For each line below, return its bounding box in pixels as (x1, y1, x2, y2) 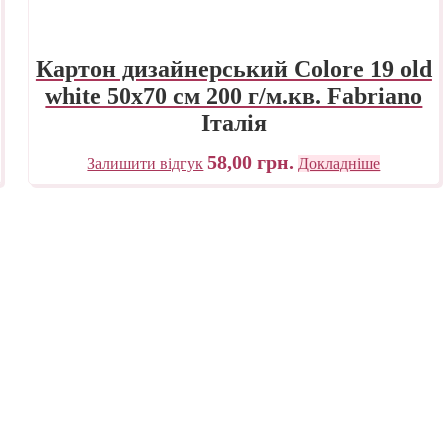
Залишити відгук (87, 154, 204, 172)
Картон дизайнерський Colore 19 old (35, 55, 432, 82)
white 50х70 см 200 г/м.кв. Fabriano (45, 82, 423, 109)
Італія (200, 109, 267, 136)
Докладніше (298, 154, 381, 172)
